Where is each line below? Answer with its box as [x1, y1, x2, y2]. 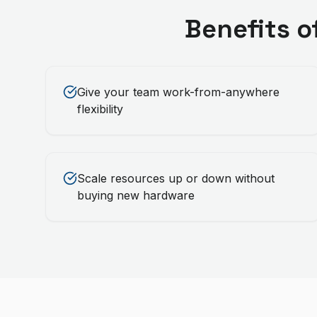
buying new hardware [77, 188, 195, 202]
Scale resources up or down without [77, 171, 275, 185]
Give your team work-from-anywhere [77, 85, 279, 99]
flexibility [77, 102, 123, 116]
